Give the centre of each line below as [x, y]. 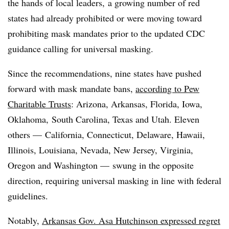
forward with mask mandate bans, [72, 88]
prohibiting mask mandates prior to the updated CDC [106, 33]
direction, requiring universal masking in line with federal [114, 180]
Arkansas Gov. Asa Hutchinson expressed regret [131, 220]
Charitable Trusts [39, 104]
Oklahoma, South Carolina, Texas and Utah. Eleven [104, 119]
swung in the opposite [152, 165]
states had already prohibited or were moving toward [105, 18]
